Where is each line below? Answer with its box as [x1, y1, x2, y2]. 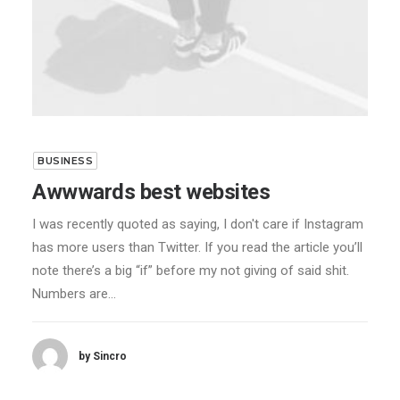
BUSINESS [37, 154, 94, 168]
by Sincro [79, 349, 127, 362]
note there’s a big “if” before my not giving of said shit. [32, 262, 349, 279]
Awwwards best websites [32, 179, 271, 205]
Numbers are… [32, 286, 116, 303]
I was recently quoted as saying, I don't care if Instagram [32, 216, 363, 233]
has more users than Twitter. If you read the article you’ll [32, 239, 362, 256]
